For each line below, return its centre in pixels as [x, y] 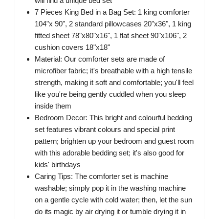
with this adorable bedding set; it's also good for [109, 153]
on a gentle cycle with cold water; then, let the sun [113, 200]
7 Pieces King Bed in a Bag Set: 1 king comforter [112, 12]
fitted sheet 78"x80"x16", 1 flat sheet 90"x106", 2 [111, 36]
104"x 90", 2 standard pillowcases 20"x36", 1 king [113, 24]
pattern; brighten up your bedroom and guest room [114, 141]
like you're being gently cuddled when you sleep [110, 94]
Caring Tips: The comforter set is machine [101, 176]
